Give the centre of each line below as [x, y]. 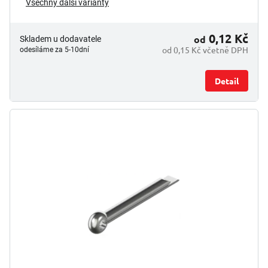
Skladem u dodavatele [60, 39]
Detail [227, 80]
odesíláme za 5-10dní [54, 49]
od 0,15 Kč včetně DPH [205, 49]
